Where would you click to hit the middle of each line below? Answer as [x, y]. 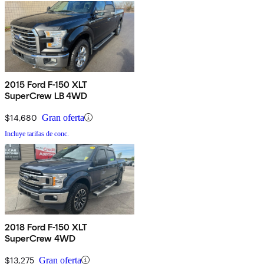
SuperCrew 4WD [40, 238]
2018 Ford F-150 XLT [47, 227]
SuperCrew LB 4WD [46, 95]
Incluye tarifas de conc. [37, 133]
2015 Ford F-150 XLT [47, 84]
